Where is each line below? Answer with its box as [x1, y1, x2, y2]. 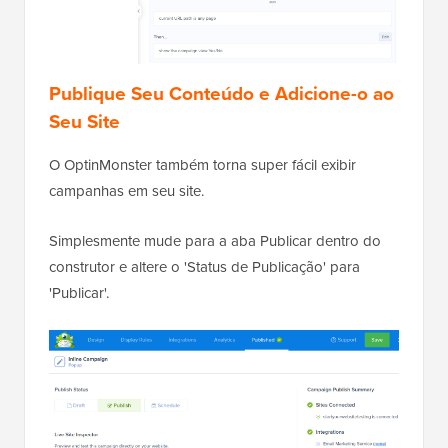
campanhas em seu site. [49, 179, 204, 202]
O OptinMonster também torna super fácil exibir [49, 153, 356, 176]
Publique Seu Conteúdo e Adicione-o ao [49, 78, 394, 108]
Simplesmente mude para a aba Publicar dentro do [49, 229, 381, 252]
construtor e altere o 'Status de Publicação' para [49, 255, 360, 278]
